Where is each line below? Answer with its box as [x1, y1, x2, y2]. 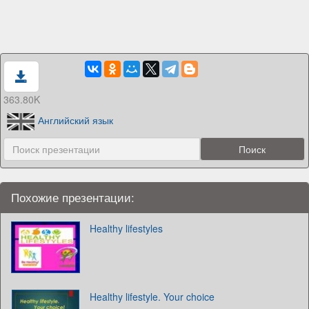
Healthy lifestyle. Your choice [90, 289, 215, 303]
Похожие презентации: [11, 188, 134, 206]
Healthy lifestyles [90, 221, 163, 235]
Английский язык [38, 112, 114, 127]
